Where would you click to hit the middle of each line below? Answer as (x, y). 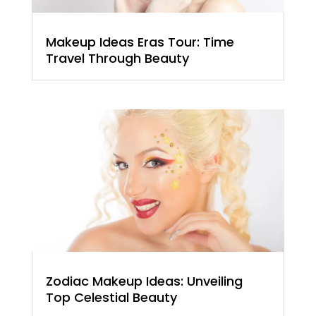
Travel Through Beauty (117, 58)
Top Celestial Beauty (111, 297)
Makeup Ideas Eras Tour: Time (140, 42)
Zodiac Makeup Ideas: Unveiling (144, 281)
